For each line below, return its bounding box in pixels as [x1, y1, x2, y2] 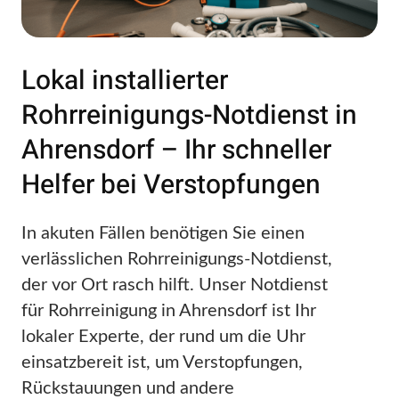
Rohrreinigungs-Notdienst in [21, 96, 357, 136]
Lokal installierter [21, 61, 228, 102]
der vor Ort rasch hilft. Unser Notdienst [21, 276, 328, 295]
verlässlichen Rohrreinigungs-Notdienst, [21, 250, 332, 269]
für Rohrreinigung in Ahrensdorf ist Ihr [21, 302, 316, 321]
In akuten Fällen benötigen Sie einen [21, 224, 305, 243]
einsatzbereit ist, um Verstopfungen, [21, 354, 303, 372]
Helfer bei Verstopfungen [21, 166, 321, 206]
